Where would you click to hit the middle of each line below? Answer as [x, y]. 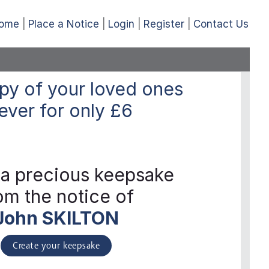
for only [72, 111]
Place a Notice [63, 24]
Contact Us [221, 24]
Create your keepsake [56, 246]
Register [164, 24]
